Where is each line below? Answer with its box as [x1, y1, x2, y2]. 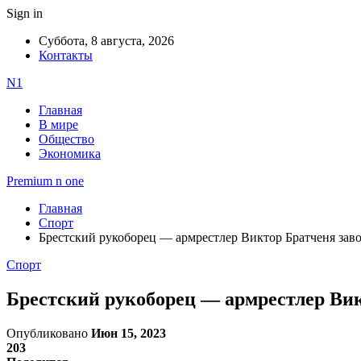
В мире [39, 118, 78, 131]
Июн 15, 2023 [91, 326, 166, 340]
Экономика [39, 147, 101, 160]
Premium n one [6, 174, 84, 188]
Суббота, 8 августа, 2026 [39, 34, 174, 48]
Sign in [6, 6, 43, 20]
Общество [39, 132, 94, 146]
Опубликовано [6, 326, 91, 340]
